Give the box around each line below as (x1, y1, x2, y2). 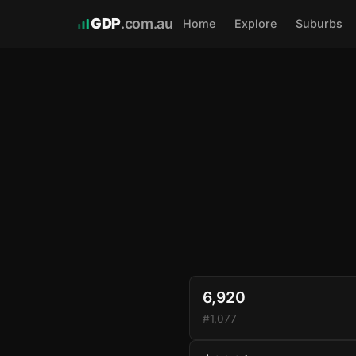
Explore (234, 17, 277, 30)
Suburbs (295, 17, 342, 30)
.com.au (120, 15, 173, 32)
